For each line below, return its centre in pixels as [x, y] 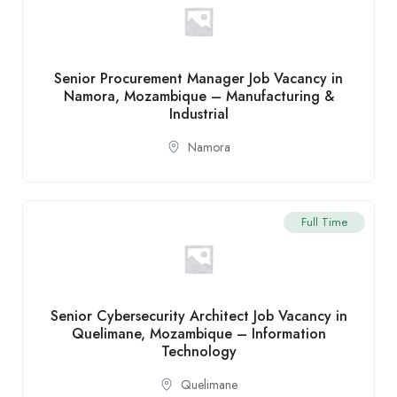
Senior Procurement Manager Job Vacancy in [198, 78]
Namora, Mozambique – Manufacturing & [198, 96]
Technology [198, 351]
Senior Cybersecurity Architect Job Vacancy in [198, 315]
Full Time [324, 222]
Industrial [198, 113]
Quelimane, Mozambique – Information [198, 333]
